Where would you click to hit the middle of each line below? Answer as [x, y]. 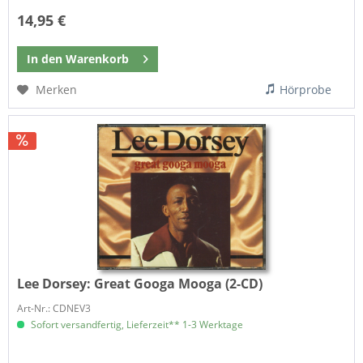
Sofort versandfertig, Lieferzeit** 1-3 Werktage [136, 325]
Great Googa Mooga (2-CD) [179, 284]
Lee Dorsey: [56, 284]
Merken [57, 89]
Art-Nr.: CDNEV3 [54, 309]
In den [45, 58]
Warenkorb [98, 58]
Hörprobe [306, 89]
